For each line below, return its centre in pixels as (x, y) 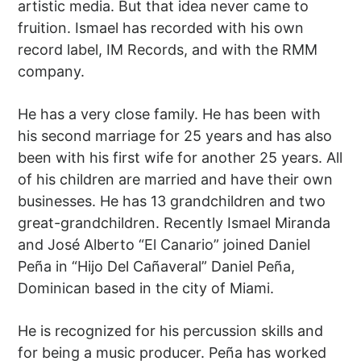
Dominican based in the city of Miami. (146, 288)
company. (52, 72)
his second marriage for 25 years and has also (175, 136)
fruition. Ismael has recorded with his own (161, 28)
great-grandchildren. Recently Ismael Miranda (174, 223)
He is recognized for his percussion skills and (171, 331)
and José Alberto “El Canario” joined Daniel (164, 245)
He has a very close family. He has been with (170, 114)
